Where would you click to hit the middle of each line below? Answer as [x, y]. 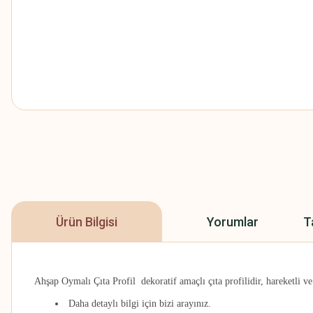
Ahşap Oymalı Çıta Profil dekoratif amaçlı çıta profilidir [147, 281]
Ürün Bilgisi [87, 221]
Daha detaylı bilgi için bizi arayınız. [140, 304]
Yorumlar [233, 221]
